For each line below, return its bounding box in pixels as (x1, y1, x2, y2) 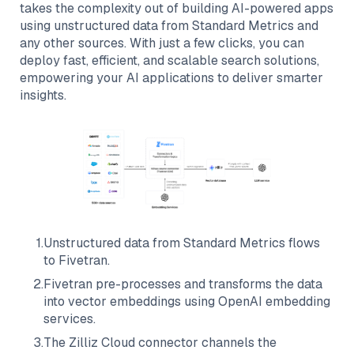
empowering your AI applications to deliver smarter (20, 70, 323, 86)
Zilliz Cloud (69, 334, 135, 352)
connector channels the (135, 334, 277, 352)
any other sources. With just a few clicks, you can (20, 35, 304, 51)
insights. (20, 87, 66, 104)
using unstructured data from (20, 17, 192, 34)
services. (43, 311, 96, 328)
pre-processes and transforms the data (92, 276, 322, 293)
